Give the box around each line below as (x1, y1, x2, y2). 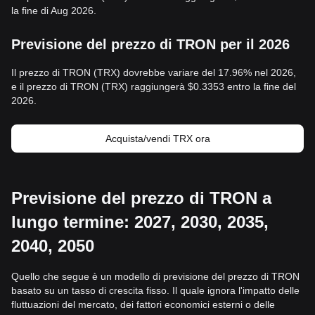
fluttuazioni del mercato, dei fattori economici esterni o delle (11, 299, 275, 310)
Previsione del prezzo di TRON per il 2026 (11, 37, 290, 52)
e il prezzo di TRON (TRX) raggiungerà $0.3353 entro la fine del (11, 81, 296, 92)
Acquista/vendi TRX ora (105, 133, 210, 144)
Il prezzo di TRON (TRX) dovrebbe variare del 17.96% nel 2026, (11, 67, 296, 78)
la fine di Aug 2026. (11, 5, 96, 16)
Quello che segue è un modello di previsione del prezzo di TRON (11, 271, 300, 282)
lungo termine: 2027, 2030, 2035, (11, 212, 269, 231)
